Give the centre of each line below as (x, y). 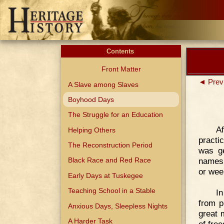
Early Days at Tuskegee (106, 175)
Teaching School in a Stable (112, 191)
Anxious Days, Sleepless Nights (118, 206)
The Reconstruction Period (110, 145)
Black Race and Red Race (110, 160)
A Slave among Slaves (103, 84)
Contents (121, 51)
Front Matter (121, 69)
